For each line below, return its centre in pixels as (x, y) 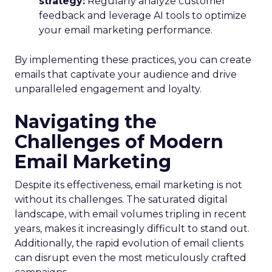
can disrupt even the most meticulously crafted (131, 258)
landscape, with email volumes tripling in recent (131, 214)
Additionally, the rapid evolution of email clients (129, 243)
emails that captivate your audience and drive (126, 74)
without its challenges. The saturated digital (121, 199)
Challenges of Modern (119, 142)
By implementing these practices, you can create (133, 60)
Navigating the (86, 122)
